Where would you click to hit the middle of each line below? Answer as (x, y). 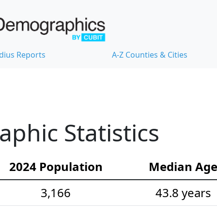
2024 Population (56, 167)
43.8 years (183, 193)
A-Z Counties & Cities (150, 55)
